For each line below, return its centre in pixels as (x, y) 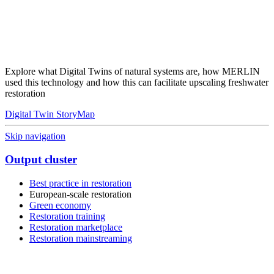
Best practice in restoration (80, 183)
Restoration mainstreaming (81, 238)
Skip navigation (35, 136)
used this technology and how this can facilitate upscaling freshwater (137, 82)
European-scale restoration (80, 194)
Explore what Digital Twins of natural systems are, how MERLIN (132, 71)
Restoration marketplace (76, 227)
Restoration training (67, 216)
